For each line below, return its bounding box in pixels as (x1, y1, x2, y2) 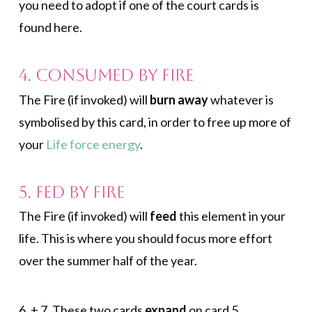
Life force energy (45, 136, 140, 152)
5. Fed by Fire (18, 182, 125, 202)
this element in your (176, 208, 286, 224)
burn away (149, 91, 208, 107)
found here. (18, 19, 82, 36)
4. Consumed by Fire (18, 65, 194, 86)
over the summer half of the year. (18, 253, 197, 269)
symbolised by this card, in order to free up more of (18, 114, 291, 130)
